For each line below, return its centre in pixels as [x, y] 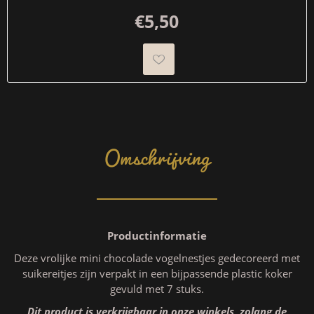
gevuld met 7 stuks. [157, 289]
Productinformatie [157, 235]
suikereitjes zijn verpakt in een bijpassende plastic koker [157, 273]
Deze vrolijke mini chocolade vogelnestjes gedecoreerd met [157, 258]
